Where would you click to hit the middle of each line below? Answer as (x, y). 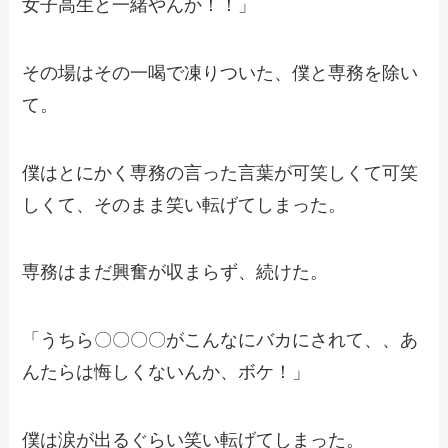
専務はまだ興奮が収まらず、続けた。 (175, 272)
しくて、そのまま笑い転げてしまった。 (184, 204)
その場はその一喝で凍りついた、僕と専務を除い (220, 72)
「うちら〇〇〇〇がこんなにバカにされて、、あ (220, 340)
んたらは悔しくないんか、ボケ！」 (166, 372)
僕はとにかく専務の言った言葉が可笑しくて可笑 (220, 172)
